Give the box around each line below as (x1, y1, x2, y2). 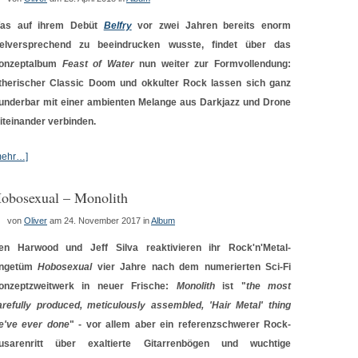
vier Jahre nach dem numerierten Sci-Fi (92, 261, 292, 272)
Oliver (24, 216, 47, 225)
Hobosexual (38, 261, 93, 272)
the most (245, 280, 292, 292)
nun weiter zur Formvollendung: (133, 58, 292, 70)
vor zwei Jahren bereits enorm (131, 20, 292, 31)
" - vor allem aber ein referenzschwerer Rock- (69, 319, 292, 330)
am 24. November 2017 (50, 216, 141, 225)
